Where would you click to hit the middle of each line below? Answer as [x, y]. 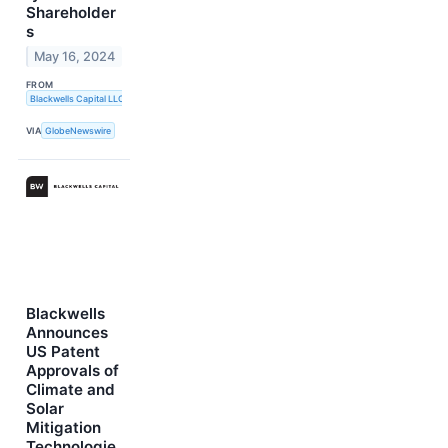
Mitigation [63, 427]
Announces [67, 332]
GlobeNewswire [78, 130]
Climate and [70, 389]
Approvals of [72, 370]
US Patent [63, 351]
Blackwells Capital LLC [77, 98]
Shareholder [71, 13]
